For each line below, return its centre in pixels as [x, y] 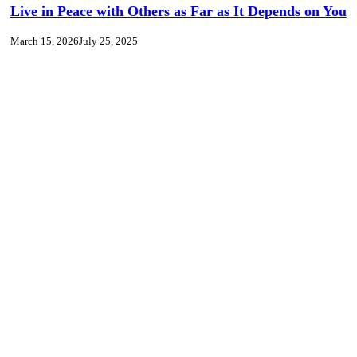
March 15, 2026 [44, 41]
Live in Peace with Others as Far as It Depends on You [178, 11]
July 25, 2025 [108, 41]
